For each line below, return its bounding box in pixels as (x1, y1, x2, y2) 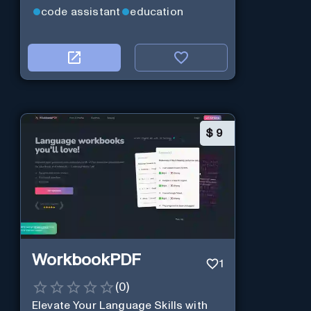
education (130, 6, 183, 17)
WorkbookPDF (31, 252, 141, 269)
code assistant (40, 6, 121, 17)
